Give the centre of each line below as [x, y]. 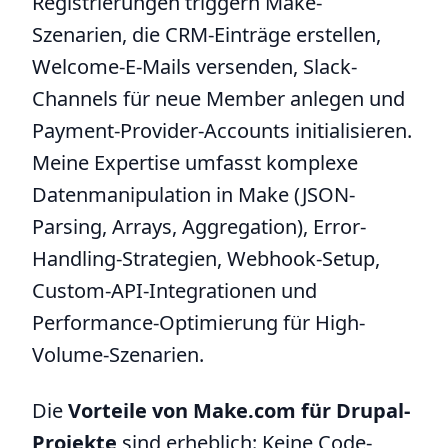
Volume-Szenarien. [118, 354]
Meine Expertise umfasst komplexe [195, 162]
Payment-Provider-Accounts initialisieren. [222, 130]
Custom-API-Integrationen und [174, 290]
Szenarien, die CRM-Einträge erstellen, [206, 34]
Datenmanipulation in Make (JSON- [193, 194]
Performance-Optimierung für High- [198, 322]
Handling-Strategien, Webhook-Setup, [206, 258]
